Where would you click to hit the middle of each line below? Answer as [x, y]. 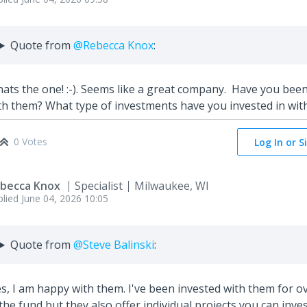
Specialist [99, 186]
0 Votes [30, 142]
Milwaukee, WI [172, 186]
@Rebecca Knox [113, 46]
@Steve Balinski [113, 245]
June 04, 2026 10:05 [65, 199]
